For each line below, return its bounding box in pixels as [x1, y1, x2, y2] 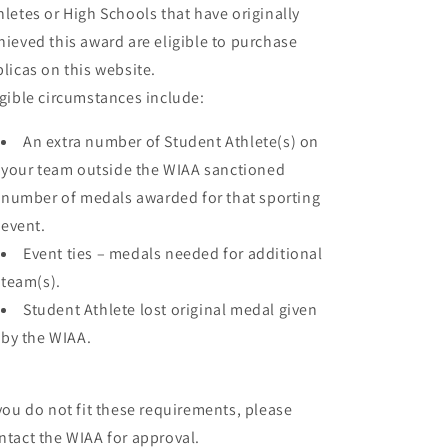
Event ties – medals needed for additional [23, 243, 323, 264]
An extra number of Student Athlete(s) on [23, 131, 320, 152]
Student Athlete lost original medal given [23, 299, 318, 320]
